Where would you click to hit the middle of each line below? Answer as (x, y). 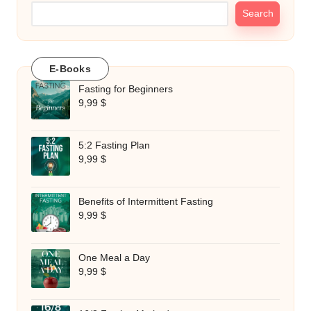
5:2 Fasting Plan (114, 146)
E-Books (70, 68)
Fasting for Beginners (126, 90)
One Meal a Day (114, 258)
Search (258, 14)
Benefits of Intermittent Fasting (146, 202)
